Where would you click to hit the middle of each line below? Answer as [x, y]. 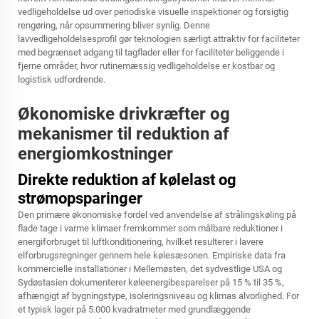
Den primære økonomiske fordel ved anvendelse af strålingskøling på [157, 215]
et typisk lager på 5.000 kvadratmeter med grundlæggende [134, 309]
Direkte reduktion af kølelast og [127, 180]
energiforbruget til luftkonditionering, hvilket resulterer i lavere [141, 242]
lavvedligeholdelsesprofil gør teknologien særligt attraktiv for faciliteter [159, 39]
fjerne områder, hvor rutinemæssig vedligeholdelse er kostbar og [146, 66]
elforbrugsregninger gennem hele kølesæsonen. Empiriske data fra [152, 255]
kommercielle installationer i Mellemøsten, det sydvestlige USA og [150, 269]
